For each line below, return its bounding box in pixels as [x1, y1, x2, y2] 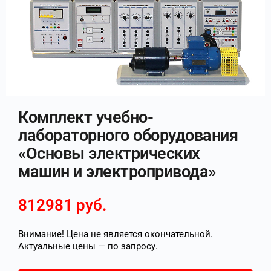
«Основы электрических [18, 144, 200, 163]
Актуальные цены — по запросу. [18, 241, 158, 252]
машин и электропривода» [18, 162, 216, 181]
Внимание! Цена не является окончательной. [18, 229, 213, 240]
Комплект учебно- [18, 108, 154, 127]
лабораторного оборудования [18, 126, 238, 145]
